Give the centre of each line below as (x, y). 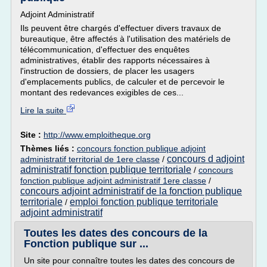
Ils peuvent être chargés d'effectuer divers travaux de (121, 28)
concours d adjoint (206, 159)
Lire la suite (43, 110)
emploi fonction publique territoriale (144, 202)
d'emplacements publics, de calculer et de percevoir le (122, 82)
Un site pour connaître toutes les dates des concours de (129, 260)
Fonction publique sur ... (86, 244)
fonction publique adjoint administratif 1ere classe (113, 181)
